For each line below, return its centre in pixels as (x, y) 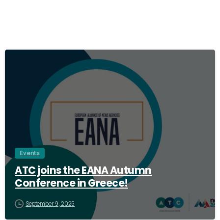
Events (30, 153)
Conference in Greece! (71, 183)
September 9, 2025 (50, 204)
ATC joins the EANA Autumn (83, 171)
